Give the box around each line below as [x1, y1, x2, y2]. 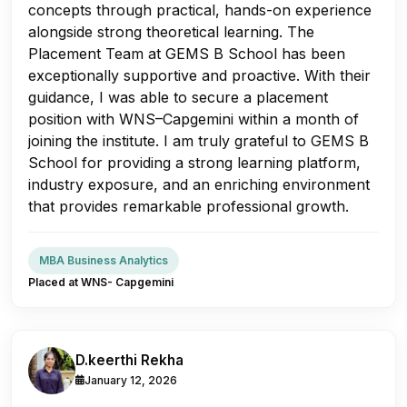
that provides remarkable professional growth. [28, 196, 349, 215]
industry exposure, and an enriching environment [28, 174, 370, 194]
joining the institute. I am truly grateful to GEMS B [28, 131, 369, 150]
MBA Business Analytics [39, 253, 168, 267]
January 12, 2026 [84, 372, 177, 387]
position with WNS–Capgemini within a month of [28, 109, 359, 128]
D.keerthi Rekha [75, 351, 184, 369]
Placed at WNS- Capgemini [28, 274, 174, 289]
